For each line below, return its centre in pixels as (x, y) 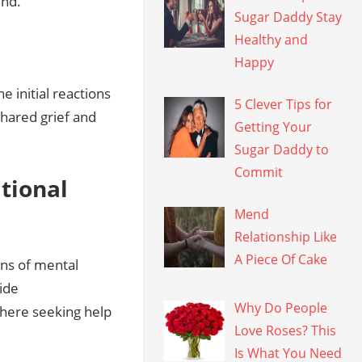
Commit (259, 172)
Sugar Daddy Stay (288, 17)
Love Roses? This (286, 330)
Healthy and (271, 40)
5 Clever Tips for (284, 104)
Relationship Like (286, 237)
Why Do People (281, 307)
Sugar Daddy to (282, 149)
